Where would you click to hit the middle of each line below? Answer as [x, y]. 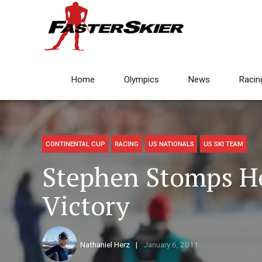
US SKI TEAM [224, 144]
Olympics [142, 80]
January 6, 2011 [171, 245]
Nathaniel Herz [105, 245]
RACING [127, 144]
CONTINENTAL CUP [75, 144]
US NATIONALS [171, 144]
